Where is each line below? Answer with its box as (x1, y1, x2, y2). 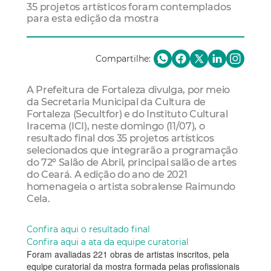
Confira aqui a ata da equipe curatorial (27, 236, 189, 247)
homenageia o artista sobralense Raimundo (27, 180, 236, 193)
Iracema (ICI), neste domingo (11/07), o (27, 120, 205, 132)
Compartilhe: (96, 53, 151, 65)
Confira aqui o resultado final (27, 223, 150, 235)
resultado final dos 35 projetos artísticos (27, 132, 214, 145)
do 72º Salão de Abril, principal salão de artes (27, 156, 237, 169)
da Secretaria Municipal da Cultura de (27, 96, 206, 108)
